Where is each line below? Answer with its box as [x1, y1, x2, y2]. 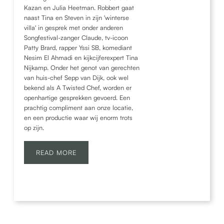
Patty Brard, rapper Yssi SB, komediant [24, 43, 132, 51]
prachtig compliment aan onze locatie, [24, 103, 133, 111]
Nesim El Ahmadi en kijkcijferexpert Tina [24, 53, 138, 61]
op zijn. [24, 123, 44, 131]
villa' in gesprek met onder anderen [24, 23, 123, 31]
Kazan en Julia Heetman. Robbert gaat [24, 3, 134, 11]
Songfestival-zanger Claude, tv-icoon [24, 33, 128, 41]
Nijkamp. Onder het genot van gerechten [24, 63, 139, 71]
